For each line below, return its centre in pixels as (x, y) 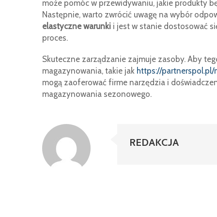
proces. (55, 38)
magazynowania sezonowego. (97, 94)
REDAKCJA (154, 144)
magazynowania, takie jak (89, 71)
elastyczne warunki (77, 26)
